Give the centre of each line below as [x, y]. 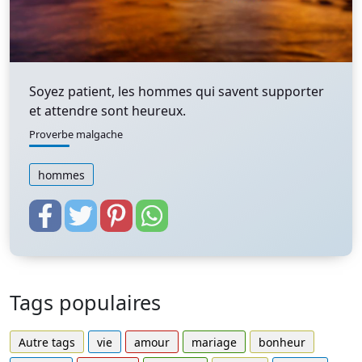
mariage [214, 342]
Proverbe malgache [76, 134]
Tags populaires [85, 302]
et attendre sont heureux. [107, 111]
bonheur [282, 342]
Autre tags [47, 342]
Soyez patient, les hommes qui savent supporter [177, 91]
